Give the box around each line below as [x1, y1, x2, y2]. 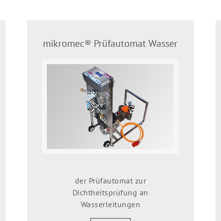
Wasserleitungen [80, 199, 141, 209]
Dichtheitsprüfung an [72, 187, 148, 197]
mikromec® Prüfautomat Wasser [43, 37, 178, 50]
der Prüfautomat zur [74, 175, 147, 185]
